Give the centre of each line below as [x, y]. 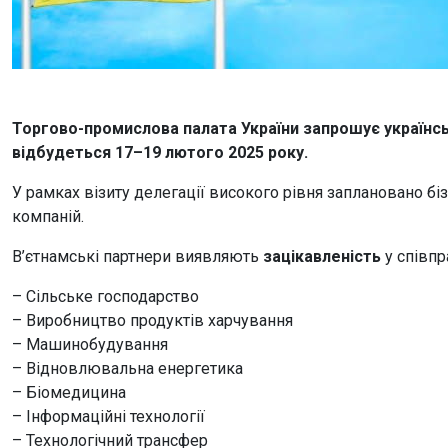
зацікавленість [322, 256]
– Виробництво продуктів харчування [152, 320]
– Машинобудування [90, 344]
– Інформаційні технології [108, 416]
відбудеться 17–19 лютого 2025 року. [160, 152]
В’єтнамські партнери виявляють [137, 256]
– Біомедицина [69, 392]
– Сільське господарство [105, 296]
